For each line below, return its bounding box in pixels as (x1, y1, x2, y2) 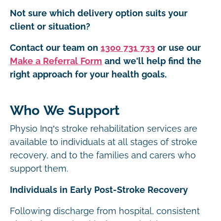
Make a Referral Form (10, 56, 102, 66)
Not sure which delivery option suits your (10, 8, 187, 18)
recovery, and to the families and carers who (10, 150, 196, 160)
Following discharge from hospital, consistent (10, 206, 200, 216)
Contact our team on (10, 43, 98, 53)
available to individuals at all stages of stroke (10, 137, 197, 147)
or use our (157, 43, 201, 53)
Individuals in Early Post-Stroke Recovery (10, 185, 188, 195)
